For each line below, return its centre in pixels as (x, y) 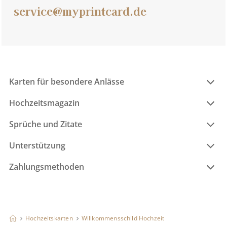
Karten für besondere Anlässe (67, 81)
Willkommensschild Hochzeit (123, 218)
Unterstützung (37, 145)
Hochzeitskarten (49, 218)
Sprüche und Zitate (46, 124)
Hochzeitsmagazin (44, 103)
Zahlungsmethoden (47, 166)
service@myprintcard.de (80, 10)
